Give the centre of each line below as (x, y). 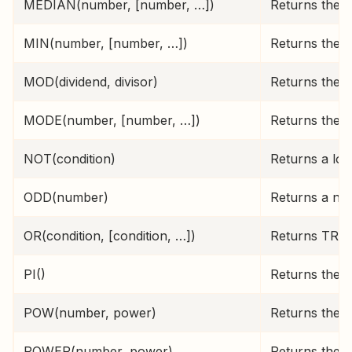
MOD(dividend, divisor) (91, 82)
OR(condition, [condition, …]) (110, 236)
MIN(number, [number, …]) (106, 43)
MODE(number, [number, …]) (112, 120)
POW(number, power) (90, 313)
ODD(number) (66, 197)
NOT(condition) (70, 159)
